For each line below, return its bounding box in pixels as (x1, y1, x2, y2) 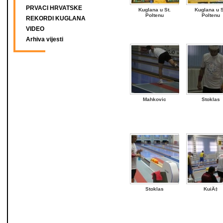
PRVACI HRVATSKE (26, 4, 82, 11)
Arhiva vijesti (26, 36, 63, 43)
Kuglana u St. (138, 6, 171, 12)
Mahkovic (142, 96, 166, 102)
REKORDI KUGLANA (26, 15, 86, 22)
